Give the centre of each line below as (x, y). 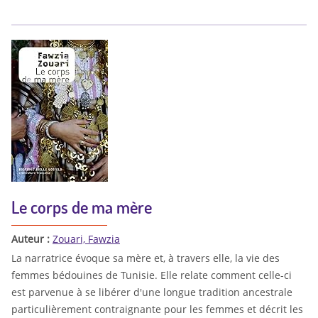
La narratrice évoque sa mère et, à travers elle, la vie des (146, 258)
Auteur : (32, 239)
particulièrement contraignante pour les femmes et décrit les (157, 309)
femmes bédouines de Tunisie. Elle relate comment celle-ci (152, 275)
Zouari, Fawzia (86, 239)
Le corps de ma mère (82, 207)
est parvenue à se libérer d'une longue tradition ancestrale (152, 292)
